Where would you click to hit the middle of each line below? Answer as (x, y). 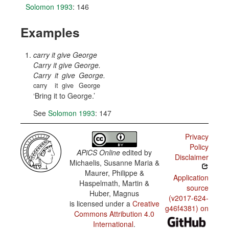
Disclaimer (191, 157)
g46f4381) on (187, 208)
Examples (50, 32)
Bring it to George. (64, 96)
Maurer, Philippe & (114, 173)
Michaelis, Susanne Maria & (114, 163)
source (197, 188)
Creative (146, 203)
